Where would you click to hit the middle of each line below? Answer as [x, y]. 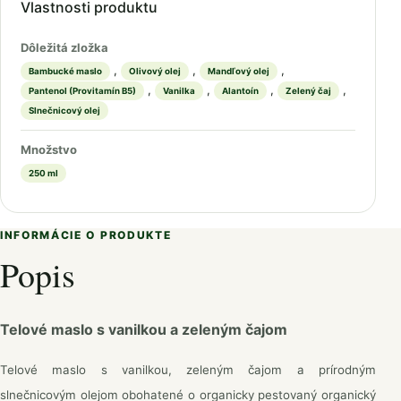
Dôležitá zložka [64, 48]
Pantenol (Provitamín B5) [82, 91]
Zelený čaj [308, 91]
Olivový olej [155, 72]
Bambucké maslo [65, 72]
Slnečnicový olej [64, 111]
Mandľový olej [239, 72]
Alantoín [240, 91]
